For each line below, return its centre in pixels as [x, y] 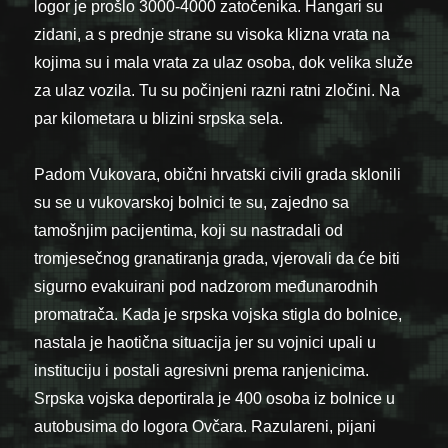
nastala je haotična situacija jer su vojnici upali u [205, 342]
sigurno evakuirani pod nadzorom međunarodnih [206, 286]
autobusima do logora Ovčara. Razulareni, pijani [205, 426]
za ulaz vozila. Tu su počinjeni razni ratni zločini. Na [217, 90]
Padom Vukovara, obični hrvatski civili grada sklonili [218, 174]
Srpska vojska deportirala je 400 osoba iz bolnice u [215, 398]
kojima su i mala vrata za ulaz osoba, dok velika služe [224, 62]
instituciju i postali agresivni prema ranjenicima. [202, 370]
